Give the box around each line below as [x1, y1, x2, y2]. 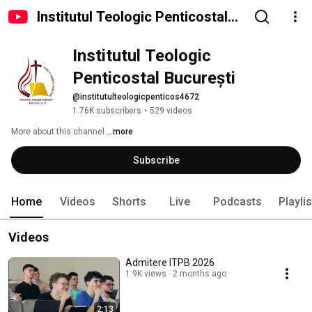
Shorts [112, 195, 146, 208]
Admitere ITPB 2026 [125, 257, 214, 268]
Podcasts [213, 195, 262, 208]
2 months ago [173, 269, 226, 279]
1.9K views [125, 269, 166, 279]
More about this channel [11, 127, 104, 136]
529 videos [150, 106, 192, 116]
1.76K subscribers [72, 106, 141, 116]
